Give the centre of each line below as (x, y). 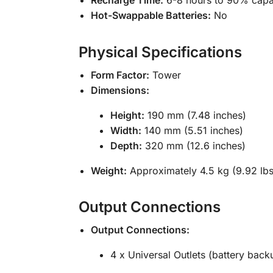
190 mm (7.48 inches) (195, 115)
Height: (127, 115)
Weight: (108, 170)
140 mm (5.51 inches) (192, 130)
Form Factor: (120, 75)
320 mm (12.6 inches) (193, 145)
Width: (126, 130)
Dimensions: (120, 90)
